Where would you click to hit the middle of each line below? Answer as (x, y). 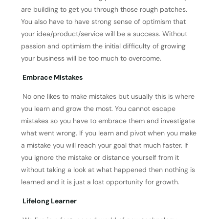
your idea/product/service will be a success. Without (104, 34)
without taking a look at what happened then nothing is (108, 170)
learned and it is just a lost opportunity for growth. (101, 182)
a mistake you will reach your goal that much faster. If (104, 145)
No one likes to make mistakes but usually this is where (108, 96)
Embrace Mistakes (53, 77)
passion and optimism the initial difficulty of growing (103, 46)
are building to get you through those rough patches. (104, 9)
